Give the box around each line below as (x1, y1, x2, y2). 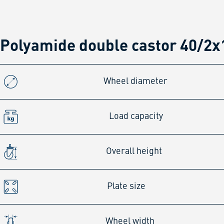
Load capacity (108, 111, 163, 121)
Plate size (107, 181, 146, 191)
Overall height (106, 146, 162, 156)
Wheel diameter (103, 76, 167, 86)
